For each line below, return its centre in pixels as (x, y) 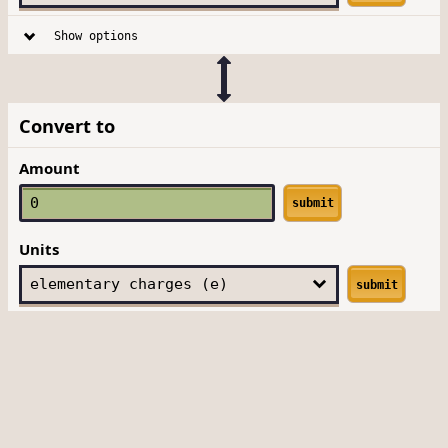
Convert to (67, 125)
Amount (50, 167)
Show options (95, 35)
